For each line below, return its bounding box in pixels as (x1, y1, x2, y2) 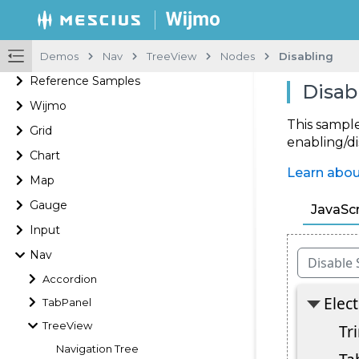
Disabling (279, 49, 333, 63)
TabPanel (42, 295, 92, 309)
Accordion (42, 272, 98, 285)
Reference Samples (30, 73, 141, 88)
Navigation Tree (56, 341, 139, 355)
